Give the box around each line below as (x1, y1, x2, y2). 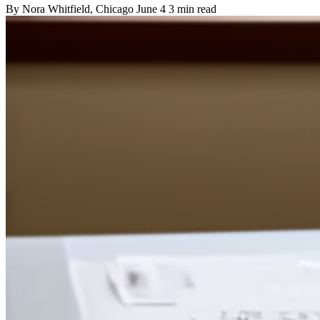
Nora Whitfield (22, 2, 90, 15)
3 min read (169, 2, 216, 15)
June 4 (136, 2, 166, 15)
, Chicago (90, 2, 136, 15)
